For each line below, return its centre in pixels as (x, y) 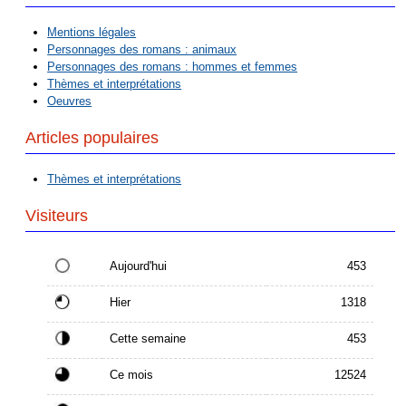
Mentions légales (92, 33)
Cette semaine (148, 338)
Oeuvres (70, 101)
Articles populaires (92, 138)
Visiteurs (57, 216)
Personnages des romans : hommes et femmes (173, 67)
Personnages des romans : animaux (142, 50)
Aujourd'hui (139, 266)
